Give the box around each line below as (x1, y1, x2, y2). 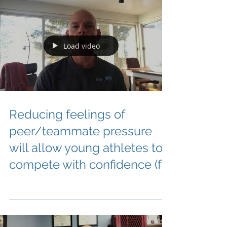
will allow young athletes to (9, 140, 163, 155)
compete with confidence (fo (9, 157, 169, 172)
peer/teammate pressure (9, 124, 152, 138)
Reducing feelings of (9, 107, 125, 122)
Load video (63, 41, 100, 51)
